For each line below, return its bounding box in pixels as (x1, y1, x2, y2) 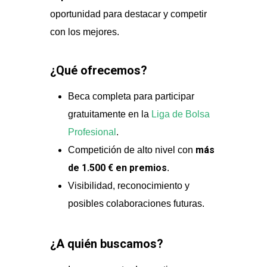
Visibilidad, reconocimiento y (68, 181, 190, 191)
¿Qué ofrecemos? (50, 63, 148, 77)
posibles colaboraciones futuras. (68, 198, 205, 209)
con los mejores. (50, 27, 120, 37)
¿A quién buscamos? (50, 237, 164, 251)
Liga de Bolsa (151, 109, 210, 119)
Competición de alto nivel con (68, 145, 196, 155)
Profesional (68, 127, 117, 137)
